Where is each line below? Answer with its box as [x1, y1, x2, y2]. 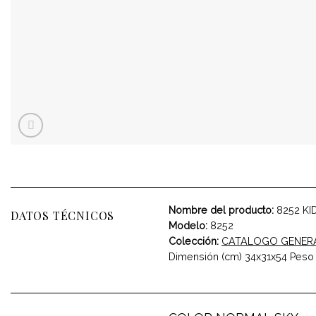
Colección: [169, 235, 219, 247]
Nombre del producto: [169, 204, 274, 216]
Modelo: [169, 219, 207, 231]
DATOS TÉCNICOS [11, 207, 115, 223]
